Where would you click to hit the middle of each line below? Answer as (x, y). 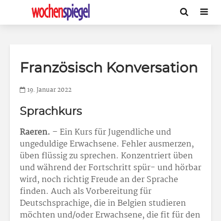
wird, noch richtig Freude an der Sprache (99, 180)
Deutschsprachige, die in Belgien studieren (103, 203)
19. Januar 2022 (49, 90)
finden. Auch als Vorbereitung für (86, 192)
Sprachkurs (51, 111)
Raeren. (36, 132)
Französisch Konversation (109, 69)
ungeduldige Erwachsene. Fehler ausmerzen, (107, 144)
